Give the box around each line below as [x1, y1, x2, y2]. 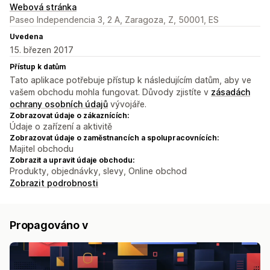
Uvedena [10, 32, 43, 42]
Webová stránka [10, 2, 77, 13]
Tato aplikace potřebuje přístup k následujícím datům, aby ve [10, 75, 251, 86]
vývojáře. [108, 99, 146, 110]
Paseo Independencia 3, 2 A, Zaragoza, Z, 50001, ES [10, 14, 219, 25]
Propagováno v [10, 219, 88, 232]
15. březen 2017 [10, 45, 74, 55]
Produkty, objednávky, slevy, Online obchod [10, 166, 187, 177]
